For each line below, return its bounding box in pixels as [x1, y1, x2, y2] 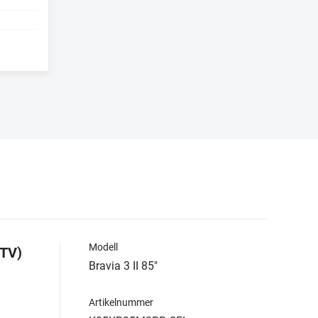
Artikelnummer [89, 296, 153, 308]
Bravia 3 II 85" [89, 258, 158, 273]
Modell [89, 241, 118, 253]
